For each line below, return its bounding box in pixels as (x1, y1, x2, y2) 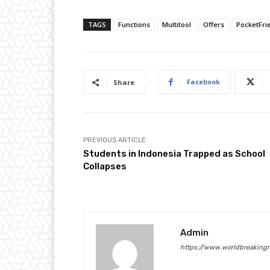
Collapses (83, 161, 127, 172)
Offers (203, 20, 224, 30)
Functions (118, 20, 150, 30)
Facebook (187, 77, 220, 87)
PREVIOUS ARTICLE (83, 136, 146, 145)
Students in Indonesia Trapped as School (83, 148, 265, 160)
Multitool (162, 20, 191, 30)
